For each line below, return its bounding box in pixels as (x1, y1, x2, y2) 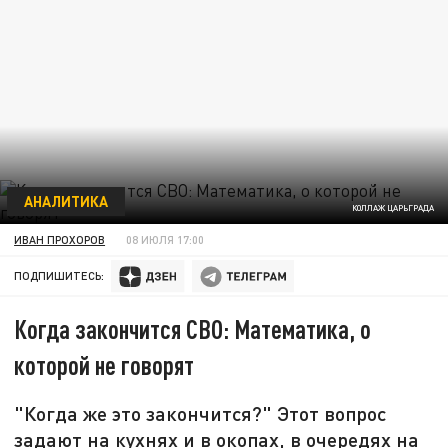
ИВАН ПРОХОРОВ (14, 232, 106, 246)
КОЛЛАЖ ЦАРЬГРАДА (351, 203, 434, 214)
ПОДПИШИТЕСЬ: (14, 269, 105, 283)
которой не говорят (14, 349, 195, 381)
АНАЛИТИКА (23, 191, 108, 210)
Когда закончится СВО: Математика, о (14, 313, 372, 345)
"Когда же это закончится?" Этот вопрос (14, 401, 387, 426)
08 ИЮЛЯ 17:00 (126, 232, 205, 246)
